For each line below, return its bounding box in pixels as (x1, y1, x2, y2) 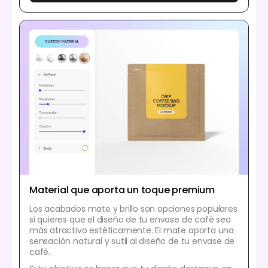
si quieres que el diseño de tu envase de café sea (29, 214, 231, 226)
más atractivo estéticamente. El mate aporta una (29, 224, 234, 237)
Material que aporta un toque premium (29, 183, 215, 197)
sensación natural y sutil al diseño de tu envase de (29, 235, 235, 248)
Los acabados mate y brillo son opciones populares (29, 203, 237, 215)
